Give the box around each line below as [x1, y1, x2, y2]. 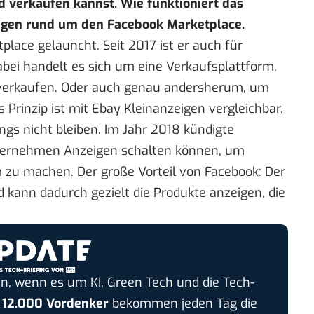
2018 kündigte [151, 121, 234, 139]
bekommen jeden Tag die [108, 294, 257, 312]
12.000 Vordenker [1, 294, 109, 312]
